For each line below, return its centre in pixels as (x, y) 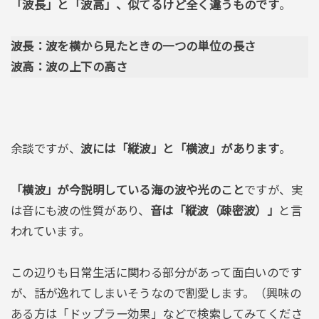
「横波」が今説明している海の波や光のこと (127, 190)
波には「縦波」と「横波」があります (180, 149)
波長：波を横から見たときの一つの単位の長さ (133, 46)
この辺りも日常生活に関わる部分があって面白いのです (156, 272)
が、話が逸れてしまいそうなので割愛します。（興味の (156, 293)
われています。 (50, 232)
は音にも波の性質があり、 (80, 211)
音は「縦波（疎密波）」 (214, 211)
